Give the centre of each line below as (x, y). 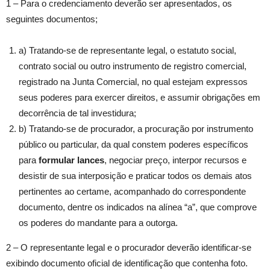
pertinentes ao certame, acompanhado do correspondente (132, 192)
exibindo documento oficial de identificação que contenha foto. (127, 263)
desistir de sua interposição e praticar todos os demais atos (135, 176)
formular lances (71, 160)
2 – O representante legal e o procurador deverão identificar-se (129, 248)
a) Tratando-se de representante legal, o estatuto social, (127, 51)
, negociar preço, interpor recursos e (175, 160)
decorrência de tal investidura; (77, 113)
